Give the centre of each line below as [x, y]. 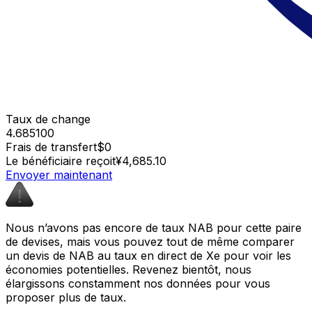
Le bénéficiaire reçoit [61, 161]
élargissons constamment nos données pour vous [138, 283]
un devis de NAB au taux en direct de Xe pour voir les [148, 255]
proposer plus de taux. [66, 297]
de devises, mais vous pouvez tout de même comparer [150, 241]
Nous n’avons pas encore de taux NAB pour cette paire [154, 227]
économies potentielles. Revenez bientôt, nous [128, 269]
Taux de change [48, 119]
